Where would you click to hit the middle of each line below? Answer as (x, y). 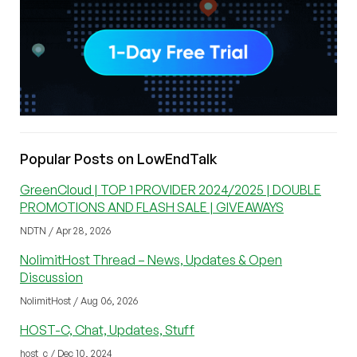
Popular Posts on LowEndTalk (119, 159)
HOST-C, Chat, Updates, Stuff (107, 330)
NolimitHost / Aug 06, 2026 (79, 301)
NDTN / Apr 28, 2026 (65, 231)
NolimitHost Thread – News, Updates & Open (151, 260)
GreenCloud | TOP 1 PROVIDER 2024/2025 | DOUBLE (171, 190)
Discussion (51, 278)
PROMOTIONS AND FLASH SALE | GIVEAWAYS (152, 208)
